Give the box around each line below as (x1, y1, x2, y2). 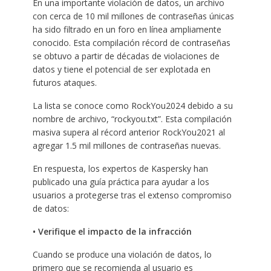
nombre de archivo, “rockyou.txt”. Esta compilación (32, 113, 232, 125)
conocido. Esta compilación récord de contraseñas (32, 36, 230, 48)
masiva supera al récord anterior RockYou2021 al (32, 126, 225, 138)
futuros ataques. (32, 76, 97, 88)
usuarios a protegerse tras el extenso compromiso (32, 189, 232, 201)
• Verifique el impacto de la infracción (32, 225, 192, 237)
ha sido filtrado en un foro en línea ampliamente (32, 23, 221, 35)
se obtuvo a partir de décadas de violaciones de (32, 50, 220, 62)
